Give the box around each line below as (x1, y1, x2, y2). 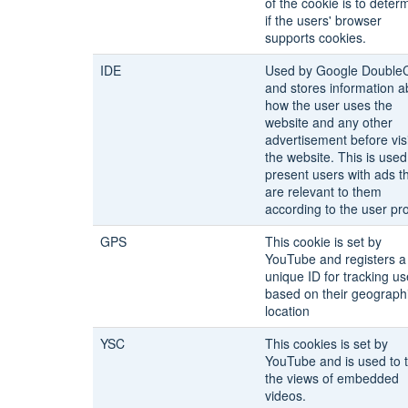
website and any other (265, 112, 393, 131)
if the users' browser (265, 10, 382, 29)
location (265, 301, 310, 320)
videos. (265, 385, 306, 404)
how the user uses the (265, 95, 393, 114)
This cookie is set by (265, 231, 382, 250)
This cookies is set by (265, 333, 388, 352)
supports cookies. (265, 27, 366, 46)
